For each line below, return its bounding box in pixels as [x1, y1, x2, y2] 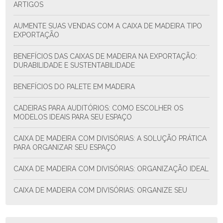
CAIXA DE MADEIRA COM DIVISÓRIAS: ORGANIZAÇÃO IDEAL [18, 165, 209, 173]
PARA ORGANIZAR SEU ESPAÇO [13, 143, 116, 151]
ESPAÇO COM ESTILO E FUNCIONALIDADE [13, 195, 151, 203]
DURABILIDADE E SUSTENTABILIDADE [13, 61, 135, 69]
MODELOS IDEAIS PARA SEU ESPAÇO [13, 113, 132, 121]
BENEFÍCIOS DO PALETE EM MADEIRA [18, 83, 135, 91]
